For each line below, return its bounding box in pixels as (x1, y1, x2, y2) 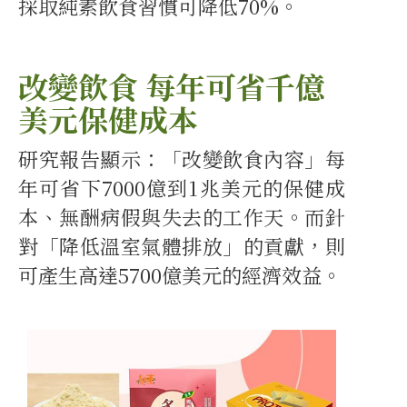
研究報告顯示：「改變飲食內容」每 (18, 144, 345, 174)
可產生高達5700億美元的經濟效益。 (18, 261, 342, 290)
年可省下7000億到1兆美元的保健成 (18, 174, 345, 203)
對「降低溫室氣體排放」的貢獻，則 (18, 232, 345, 261)
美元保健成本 (18, 97, 198, 141)
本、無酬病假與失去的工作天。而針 (18, 203, 345, 232)
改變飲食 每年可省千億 (18, 65, 325, 108)
